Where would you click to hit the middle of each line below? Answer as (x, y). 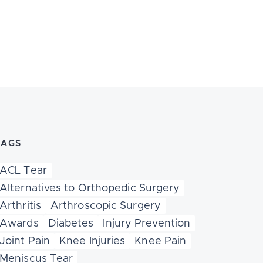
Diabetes (71, 224)
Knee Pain (161, 241)
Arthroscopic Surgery (105, 206)
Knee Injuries (92, 241)
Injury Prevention (147, 224)
